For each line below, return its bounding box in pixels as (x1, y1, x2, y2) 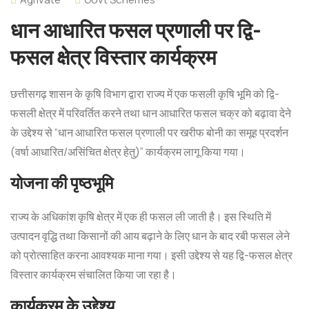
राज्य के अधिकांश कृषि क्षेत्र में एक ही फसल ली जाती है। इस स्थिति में (10, 209, 271, 224)
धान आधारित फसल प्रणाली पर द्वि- (10, 16, 261, 44)
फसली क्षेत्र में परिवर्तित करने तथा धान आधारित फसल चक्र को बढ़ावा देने (10, 106, 291, 121)
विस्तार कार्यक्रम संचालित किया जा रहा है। (10, 267, 177, 282)
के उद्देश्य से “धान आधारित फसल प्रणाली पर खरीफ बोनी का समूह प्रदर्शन (10, 125, 288, 140)
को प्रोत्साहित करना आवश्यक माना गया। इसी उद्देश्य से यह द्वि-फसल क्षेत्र (10, 248, 292, 263)
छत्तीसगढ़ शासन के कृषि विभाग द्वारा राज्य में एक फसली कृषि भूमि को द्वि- (10, 86, 279, 101)
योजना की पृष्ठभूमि (10, 172, 113, 194)
